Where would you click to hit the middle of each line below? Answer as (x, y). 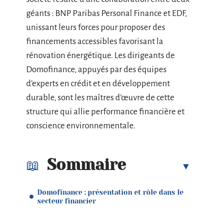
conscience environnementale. (81, 126)
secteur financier (67, 201)
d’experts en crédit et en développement (98, 84)
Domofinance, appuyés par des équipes (96, 70)
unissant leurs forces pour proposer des (96, 27)
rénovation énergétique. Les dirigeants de (101, 55)
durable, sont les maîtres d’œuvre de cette (100, 98)
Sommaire (86, 165)
